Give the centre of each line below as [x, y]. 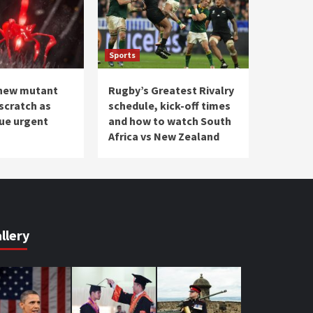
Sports [122, 54]
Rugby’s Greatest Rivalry [171, 90]
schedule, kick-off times [169, 105]
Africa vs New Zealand [164, 136]
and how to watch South [170, 121]
